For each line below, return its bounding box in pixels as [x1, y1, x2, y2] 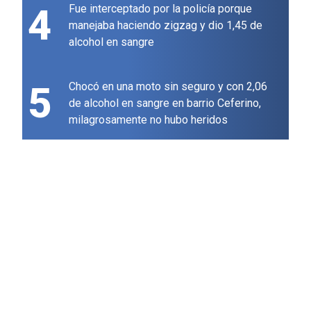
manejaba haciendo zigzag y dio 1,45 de [69, 19, 262, 33]
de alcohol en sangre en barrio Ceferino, [69, 96, 261, 110]
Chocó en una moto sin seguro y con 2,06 [69, 80, 267, 94]
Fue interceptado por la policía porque [69, 2, 252, 16]
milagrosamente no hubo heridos [69, 113, 228, 127]
